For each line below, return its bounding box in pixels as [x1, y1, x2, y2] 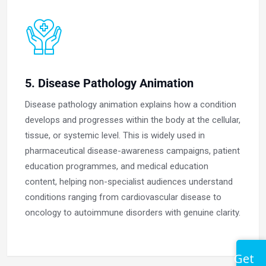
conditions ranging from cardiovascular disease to [25, 192, 221, 203]
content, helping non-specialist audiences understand [25, 176, 233, 188]
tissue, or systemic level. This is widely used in [25, 130, 205, 141]
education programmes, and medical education [25, 161, 208, 172]
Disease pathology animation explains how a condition [25, 99, 236, 110]
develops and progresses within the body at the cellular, [25, 115, 240, 126]
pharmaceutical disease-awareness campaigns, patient [25, 145, 240, 157]
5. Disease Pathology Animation [25, 76, 194, 91]
